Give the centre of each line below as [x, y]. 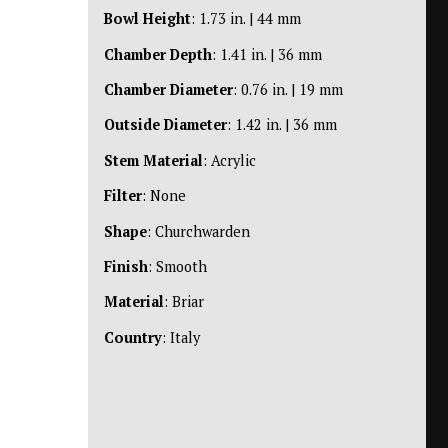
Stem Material [153, 160]
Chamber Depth [157, 54]
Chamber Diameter [168, 89]
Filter [122, 196]
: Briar [183, 302]
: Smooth [177, 266]
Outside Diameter [165, 125]
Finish [125, 266]
